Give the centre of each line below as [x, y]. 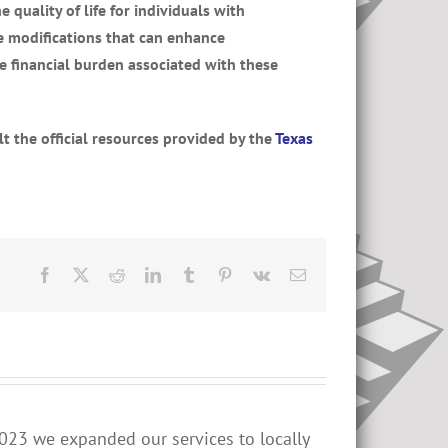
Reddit [145, 274]
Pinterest [259, 274]
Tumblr [219, 274]
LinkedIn [189, 274]
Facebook [83, 274]
